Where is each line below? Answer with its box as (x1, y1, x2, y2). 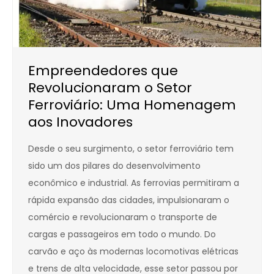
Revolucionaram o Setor (28, 78, 192, 98)
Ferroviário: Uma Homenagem (28, 95, 236, 115)
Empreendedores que (28, 61, 178, 81)
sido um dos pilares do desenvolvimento (28, 160, 201, 172)
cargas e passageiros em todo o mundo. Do (28, 228, 216, 241)
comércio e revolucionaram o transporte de (28, 211, 217, 224)
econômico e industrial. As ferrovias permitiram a (28, 177, 239, 190)
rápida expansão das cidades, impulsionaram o (28, 194, 229, 207)
